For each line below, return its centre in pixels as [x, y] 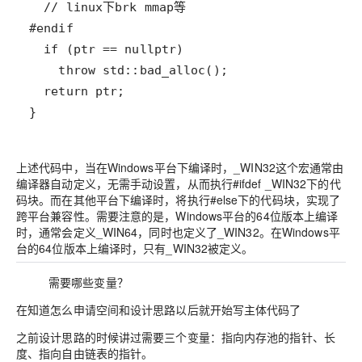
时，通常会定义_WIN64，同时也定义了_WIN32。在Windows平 [178, 232]
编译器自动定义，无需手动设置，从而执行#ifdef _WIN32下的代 [179, 184]
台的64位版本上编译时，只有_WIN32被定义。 [135, 248]
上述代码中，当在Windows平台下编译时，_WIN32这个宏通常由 [180, 168]
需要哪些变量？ [88, 282]
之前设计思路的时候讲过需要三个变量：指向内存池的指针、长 [176, 337]
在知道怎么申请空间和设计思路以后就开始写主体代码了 [159, 310]
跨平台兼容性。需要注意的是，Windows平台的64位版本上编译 [177, 216]
